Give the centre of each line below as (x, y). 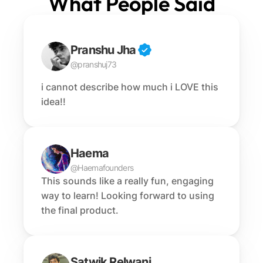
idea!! (53, 102)
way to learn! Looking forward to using (128, 195)
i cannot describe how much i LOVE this (130, 87)
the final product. (80, 210)
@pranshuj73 (94, 64)
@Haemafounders (102, 167)
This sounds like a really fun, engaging (127, 181)
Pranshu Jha (103, 50)
